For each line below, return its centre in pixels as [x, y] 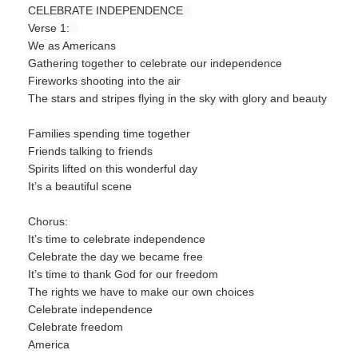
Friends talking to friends [90, 151]
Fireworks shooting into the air [104, 81]
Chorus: [48, 221]
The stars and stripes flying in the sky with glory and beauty [177, 98]
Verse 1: [49, 28]
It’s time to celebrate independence [117, 239]
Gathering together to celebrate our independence [155, 63]
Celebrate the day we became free [115, 257]
